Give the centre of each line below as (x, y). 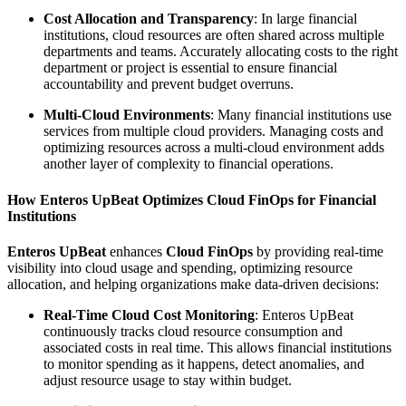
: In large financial (305, 19)
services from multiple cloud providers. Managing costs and (213, 131)
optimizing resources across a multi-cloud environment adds (214, 148)
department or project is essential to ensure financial (190, 68)
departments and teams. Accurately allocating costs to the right (221, 52)
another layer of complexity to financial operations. (188, 164)
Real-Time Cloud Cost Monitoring (149, 315)
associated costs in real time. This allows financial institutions (217, 348)
